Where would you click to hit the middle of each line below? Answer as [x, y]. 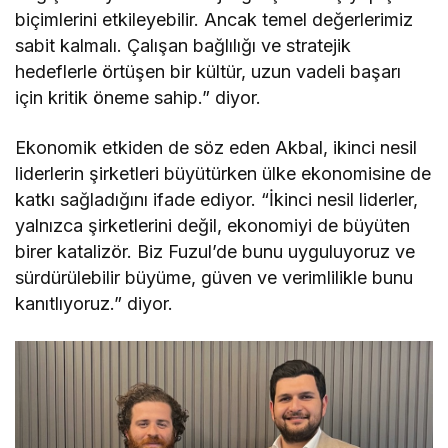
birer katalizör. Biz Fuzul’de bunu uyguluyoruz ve [215, 251]
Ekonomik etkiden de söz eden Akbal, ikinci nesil [216, 147]
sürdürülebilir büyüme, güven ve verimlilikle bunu [214, 277]
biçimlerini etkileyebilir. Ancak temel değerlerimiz [214, 19]
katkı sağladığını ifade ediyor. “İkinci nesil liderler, [217, 199]
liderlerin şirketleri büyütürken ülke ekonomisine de [223, 173]
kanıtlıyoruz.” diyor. [94, 303]
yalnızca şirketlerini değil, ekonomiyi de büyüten [213, 225]
